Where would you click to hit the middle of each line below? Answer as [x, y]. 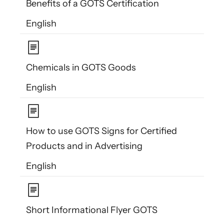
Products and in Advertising [84, 146]
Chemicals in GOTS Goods [81, 67]
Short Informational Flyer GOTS [92, 210]
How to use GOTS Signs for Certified [101, 131]
